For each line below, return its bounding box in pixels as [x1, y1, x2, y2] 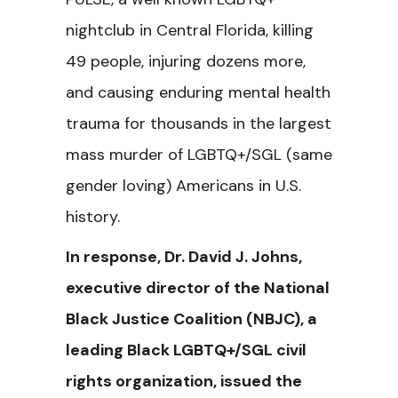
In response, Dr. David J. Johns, [66, 246, 302, 267]
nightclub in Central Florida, [66, 20, 273, 41]
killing [273, 20, 314, 41]
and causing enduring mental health [66, 82, 330, 103]
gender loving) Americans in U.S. [66, 175, 301, 196]
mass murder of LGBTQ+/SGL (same [66, 144, 332, 165]
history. [66, 206, 124, 227]
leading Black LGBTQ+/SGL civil [66, 339, 306, 361]
